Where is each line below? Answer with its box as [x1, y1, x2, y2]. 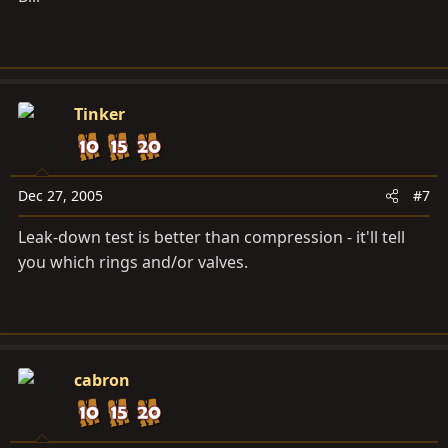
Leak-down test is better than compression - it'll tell [18, 226, 405, 249]
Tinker [74, 103, 125, 126]
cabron [74, 369, 130, 392]
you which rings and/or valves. [18, 251, 248, 274]
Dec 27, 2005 [18, 186, 103, 206]
